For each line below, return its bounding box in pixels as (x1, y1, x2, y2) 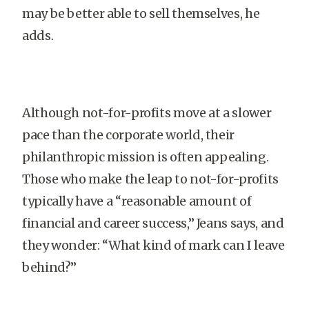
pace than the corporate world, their (22, 127, 235, 143)
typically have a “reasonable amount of (22, 193, 252, 209)
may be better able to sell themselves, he (22, 6, 260, 21)
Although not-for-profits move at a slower (22, 105, 272, 121)
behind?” (22, 259, 77, 275)
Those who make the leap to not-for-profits (22, 171, 279, 187)
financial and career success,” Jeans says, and (22, 215, 284, 231)
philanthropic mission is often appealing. (22, 149, 269, 165)
